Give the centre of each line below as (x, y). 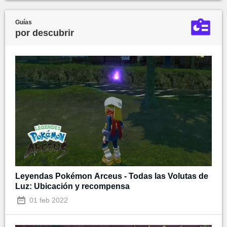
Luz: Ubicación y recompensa (72, 186)
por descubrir (45, 33)
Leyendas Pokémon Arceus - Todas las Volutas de (112, 176)
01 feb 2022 (48, 200)
